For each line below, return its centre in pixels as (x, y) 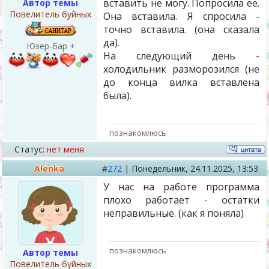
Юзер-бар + (50, 46)
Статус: (29, 149)
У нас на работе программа (181, 187)
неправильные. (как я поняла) (174, 213)
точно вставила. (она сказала (181, 29)
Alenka (49, 168)
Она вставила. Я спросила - (181, 16)
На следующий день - (181, 56)
